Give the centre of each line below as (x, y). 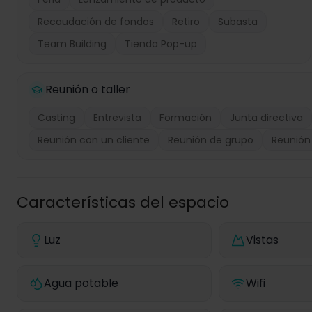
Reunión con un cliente (94, 140)
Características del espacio (123, 202)
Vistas (262, 240)
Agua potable (81, 283)
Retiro (186, 22)
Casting (56, 118)
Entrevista (117, 118)
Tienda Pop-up (161, 44)
